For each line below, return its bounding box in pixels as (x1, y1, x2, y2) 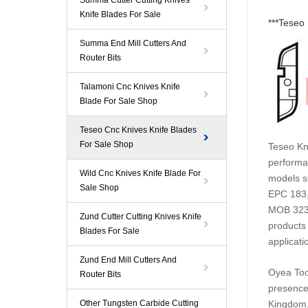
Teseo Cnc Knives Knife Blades (80, 125, 197, 135)
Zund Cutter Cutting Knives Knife (80, 212, 201, 221)
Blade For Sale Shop (80, 96, 157, 106)
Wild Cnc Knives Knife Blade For (80, 168, 201, 178)
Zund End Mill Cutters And (80, 255, 177, 265)
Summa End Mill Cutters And (80, 38, 186, 48)
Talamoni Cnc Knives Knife (80, 82, 180, 91)
